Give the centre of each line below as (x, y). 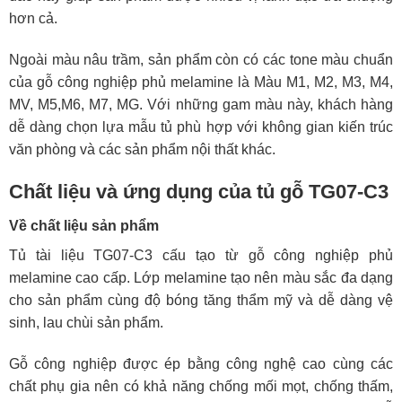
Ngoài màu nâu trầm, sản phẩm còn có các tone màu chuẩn (201, 60)
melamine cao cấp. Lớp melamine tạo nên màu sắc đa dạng (201, 277)
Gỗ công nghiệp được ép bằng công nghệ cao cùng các (201, 363)
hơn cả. (33, 19)
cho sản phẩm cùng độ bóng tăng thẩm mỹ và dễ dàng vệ (201, 300)
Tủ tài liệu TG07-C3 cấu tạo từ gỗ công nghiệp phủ (201, 255)
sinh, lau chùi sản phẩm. (86, 322)
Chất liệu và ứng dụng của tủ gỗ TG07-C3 (199, 191)
